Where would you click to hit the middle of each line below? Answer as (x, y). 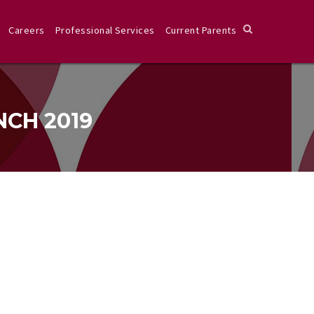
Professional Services (105, 30)
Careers (27, 30)
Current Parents (200, 30)
